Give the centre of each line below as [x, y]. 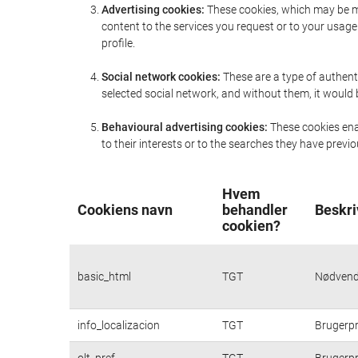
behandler [255, 210]
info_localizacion [119, 325]
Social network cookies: [161, 77]
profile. [118, 43]
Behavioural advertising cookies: [185, 127]
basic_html [104, 276]
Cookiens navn [125, 210]
